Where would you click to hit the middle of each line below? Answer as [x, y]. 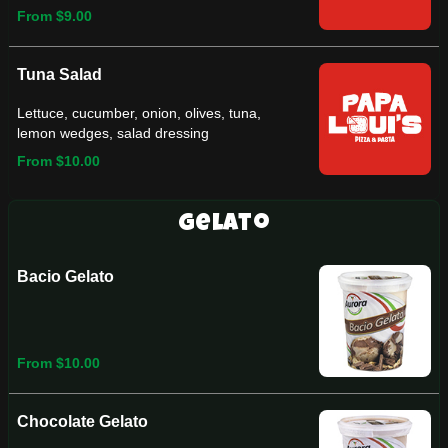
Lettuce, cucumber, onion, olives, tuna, [139, 113]
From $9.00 [54, 16]
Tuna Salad [59, 74]
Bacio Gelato [65, 276]
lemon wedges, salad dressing [113, 133]
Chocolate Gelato [82, 421]
